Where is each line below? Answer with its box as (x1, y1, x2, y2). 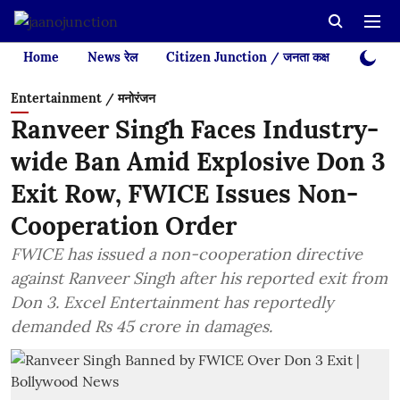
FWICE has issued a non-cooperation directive (11, 244, 362, 264)
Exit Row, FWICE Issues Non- (11, 178, 358, 210)
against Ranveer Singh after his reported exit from (11, 268, 387, 288)
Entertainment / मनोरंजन (11, 90, 155, 106)
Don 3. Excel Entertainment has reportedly (11, 292, 334, 312)
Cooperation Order (11, 210, 237, 242)
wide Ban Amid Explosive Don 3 (11, 146, 386, 178)
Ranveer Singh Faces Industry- (11, 113, 379, 146)
